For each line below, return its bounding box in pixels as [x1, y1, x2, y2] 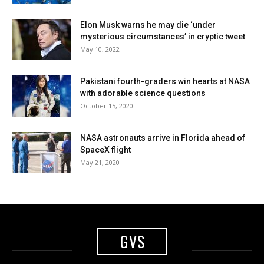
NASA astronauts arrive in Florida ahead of [80, 133, 245, 143]
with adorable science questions [80, 88, 206, 98]
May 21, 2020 [80, 158, 120, 167]
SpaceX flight [80, 145, 131, 155]
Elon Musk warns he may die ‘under [80, 20, 216, 30]
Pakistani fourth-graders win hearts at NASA [80, 77, 250, 87]
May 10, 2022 [80, 45, 120, 54]
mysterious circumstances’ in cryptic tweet [80, 32, 245, 42]
